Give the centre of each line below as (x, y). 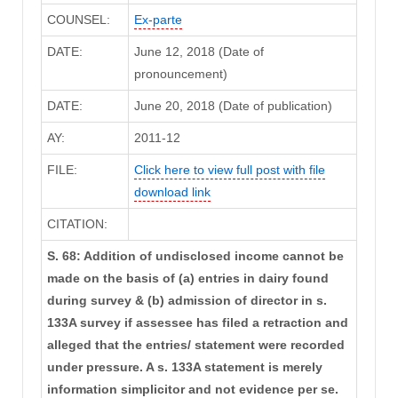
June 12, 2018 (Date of (199, 52)
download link (172, 192)
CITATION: (77, 224)
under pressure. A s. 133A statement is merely (184, 367)
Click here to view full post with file (229, 170)
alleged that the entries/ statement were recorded (195, 345)
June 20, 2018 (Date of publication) (233, 106)
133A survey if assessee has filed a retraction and (197, 323)
